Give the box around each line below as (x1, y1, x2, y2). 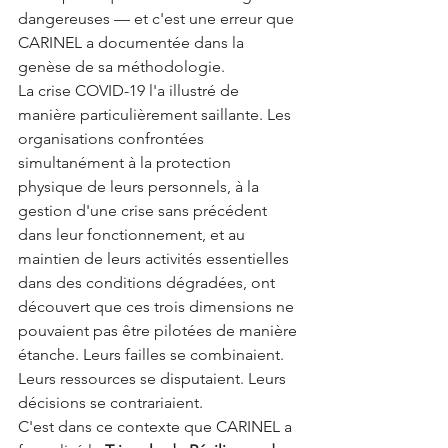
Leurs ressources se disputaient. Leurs (18, 369, 290, 388)
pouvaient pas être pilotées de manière (18, 321, 301, 340)
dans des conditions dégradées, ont (18, 273, 279, 292)
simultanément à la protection (18, 153, 235, 172)
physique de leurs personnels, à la (18, 177, 263, 196)
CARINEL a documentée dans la (18, 33, 248, 52)
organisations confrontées (18, 129, 208, 148)
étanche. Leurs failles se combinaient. (18, 345, 288, 364)
